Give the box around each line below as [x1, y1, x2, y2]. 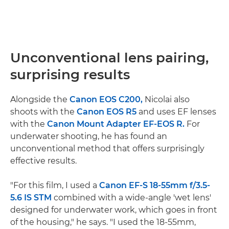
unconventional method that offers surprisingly [10, 143, 204, 153]
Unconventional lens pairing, [10, 49, 209, 66]
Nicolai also [143, 94, 190, 104]
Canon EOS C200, [70, 94, 143, 104]
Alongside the [10, 94, 70, 104]
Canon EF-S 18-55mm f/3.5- [99, 180, 210, 190]
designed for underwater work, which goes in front [10, 204, 217, 215]
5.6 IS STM [10, 192, 52, 202]
